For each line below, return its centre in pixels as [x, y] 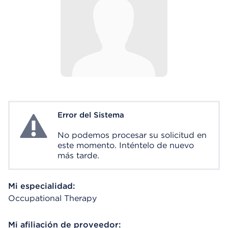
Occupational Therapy [52, 198]
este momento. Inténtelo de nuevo [126, 145]
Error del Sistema [91, 115]
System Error [43, 116]
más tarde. [78, 155]
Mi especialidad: [41, 186]
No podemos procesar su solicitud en [132, 135]
